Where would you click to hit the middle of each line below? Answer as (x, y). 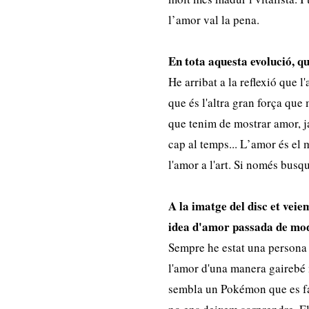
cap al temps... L (208, 144)
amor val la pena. (218, 20)
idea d (184, 227)
